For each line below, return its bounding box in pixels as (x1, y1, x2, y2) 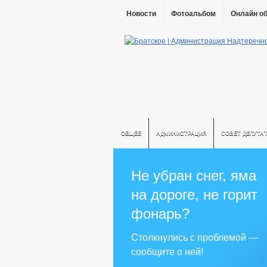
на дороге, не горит (131, 187, 257, 203)
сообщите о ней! (131, 247, 203, 257)
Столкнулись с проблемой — (131, 232, 258, 243)
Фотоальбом (171, 10, 216, 18)
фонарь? (131, 206, 190, 222)
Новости (126, 10, 156, 18)
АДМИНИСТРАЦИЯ (156, 129, 206, 137)
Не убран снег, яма (131, 167, 256, 184)
